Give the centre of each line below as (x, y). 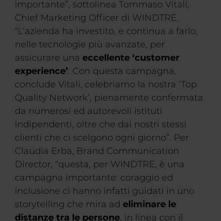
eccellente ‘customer (131, 58)
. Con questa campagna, (122, 71)
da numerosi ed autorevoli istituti (89, 111)
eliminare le (149, 204)
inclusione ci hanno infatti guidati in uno (105, 191)
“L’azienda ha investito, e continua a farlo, (106, 31)
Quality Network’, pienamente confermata (109, 98)
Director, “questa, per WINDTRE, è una (100, 164)
